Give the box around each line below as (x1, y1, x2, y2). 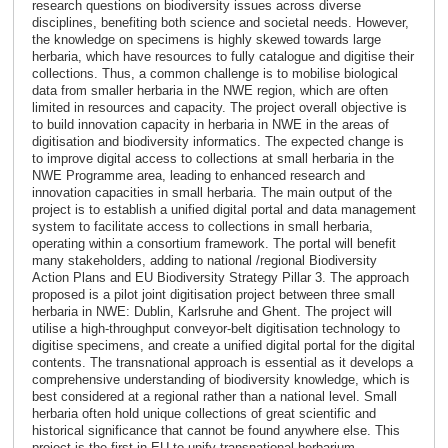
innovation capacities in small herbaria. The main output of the (31, 185, 392, 201)
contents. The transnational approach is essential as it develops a (31, 355, 413, 371)
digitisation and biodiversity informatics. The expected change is (31, 134, 404, 150)
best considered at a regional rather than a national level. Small (31, 389, 397, 405)
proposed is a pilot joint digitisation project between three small (31, 287, 395, 303)
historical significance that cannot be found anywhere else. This (31, 423, 400, 439)
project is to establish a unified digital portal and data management (31, 202, 416, 218)
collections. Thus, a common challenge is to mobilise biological (31, 66, 398, 82)
